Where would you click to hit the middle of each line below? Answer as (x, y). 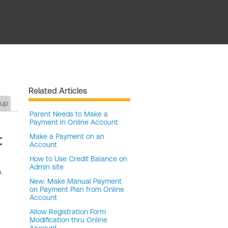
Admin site (47, 167)
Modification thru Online (68, 220)
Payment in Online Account (74, 122)
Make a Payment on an (67, 136)
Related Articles (58, 91)
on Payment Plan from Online (77, 189)
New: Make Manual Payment (76, 181)
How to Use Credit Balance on (78, 159)
